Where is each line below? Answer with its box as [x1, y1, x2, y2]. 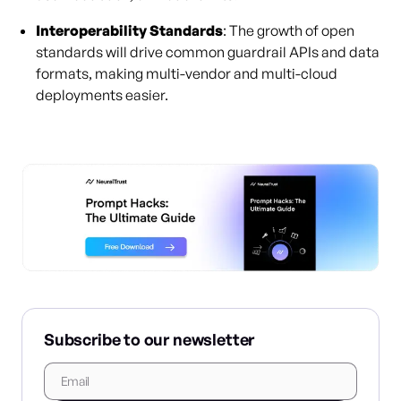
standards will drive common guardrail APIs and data [36, 43, 380, 61]
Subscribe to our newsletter [44, 328, 255, 349]
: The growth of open [223, 21, 354, 39]
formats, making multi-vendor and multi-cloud [36, 64, 337, 82]
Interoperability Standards [36, 21, 223, 39]
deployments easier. [36, 86, 168, 104]
